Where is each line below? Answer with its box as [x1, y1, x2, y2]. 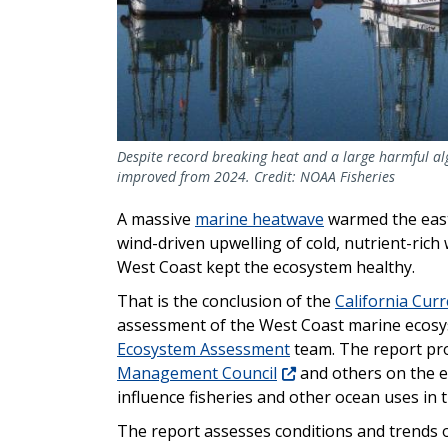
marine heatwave [195, 208, 324, 231]
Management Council [117, 362, 277, 385]
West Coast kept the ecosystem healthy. [117, 256, 415, 279]
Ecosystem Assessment [117, 338, 290, 361]
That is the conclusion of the [117, 290, 335, 313]
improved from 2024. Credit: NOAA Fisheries [117, 167, 395, 187]
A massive [117, 208, 195, 231]
